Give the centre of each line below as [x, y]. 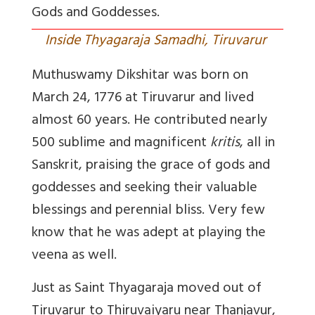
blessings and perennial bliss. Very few [148, 211]
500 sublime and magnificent [121, 143]
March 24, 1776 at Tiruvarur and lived [143, 98]
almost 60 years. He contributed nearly [149, 121]
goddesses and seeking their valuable [144, 188]
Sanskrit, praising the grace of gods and [151, 166]
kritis [225, 143]
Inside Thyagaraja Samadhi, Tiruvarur [157, 41]
